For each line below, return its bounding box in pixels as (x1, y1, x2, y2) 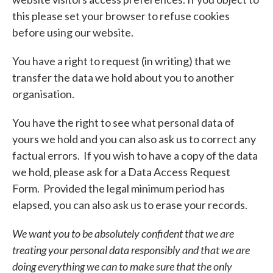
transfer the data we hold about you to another (12, 70, 234, 84)
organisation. (12, 87, 74, 101)
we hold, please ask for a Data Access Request (12, 165, 230, 179)
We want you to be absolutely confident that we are (12, 226, 234, 240)
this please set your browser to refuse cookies (12, 9, 230, 23)
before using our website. (12, 25, 133, 39)
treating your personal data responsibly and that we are (12, 243, 250, 257)
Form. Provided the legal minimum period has (12, 181, 225, 195)
